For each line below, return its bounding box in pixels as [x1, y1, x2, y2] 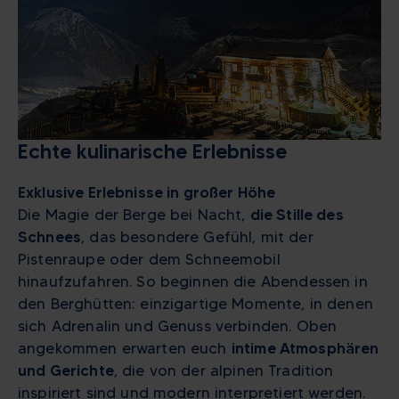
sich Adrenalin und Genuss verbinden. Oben [18, 317, 338, 336]
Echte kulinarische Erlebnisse [18, 139, 287, 165]
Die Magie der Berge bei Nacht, [18, 206, 250, 224]
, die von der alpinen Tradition [113, 362, 334, 380]
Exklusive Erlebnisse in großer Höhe [18, 183, 276, 202]
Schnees [18, 228, 82, 247]
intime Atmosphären [231, 339, 379, 358]
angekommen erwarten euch [18, 339, 232, 358]
